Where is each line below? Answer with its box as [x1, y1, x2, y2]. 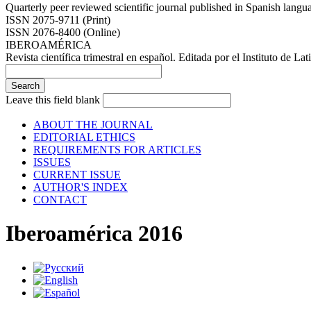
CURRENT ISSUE [33, 169, 121, 180]
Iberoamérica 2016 [6, 221, 183, 246]
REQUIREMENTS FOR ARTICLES [33, 144, 201, 155]
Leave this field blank [6, 94, 103, 106]
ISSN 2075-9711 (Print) [6, 14, 110, 26]
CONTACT [33, 194, 87, 205]
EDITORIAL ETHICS [33, 131, 135, 143]
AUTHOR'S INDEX [33, 181, 128, 193]
